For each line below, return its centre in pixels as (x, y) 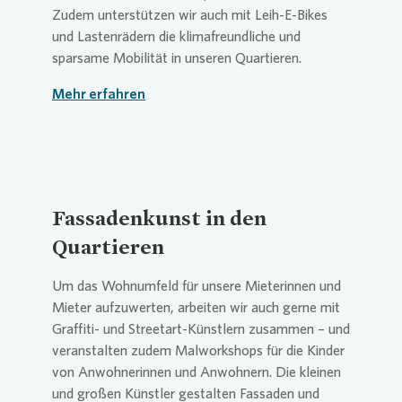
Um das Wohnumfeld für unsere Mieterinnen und (197, 285)
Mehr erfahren (99, 93)
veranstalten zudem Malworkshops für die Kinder (198, 350)
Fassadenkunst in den (159, 217)
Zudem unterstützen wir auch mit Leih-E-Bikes (190, 14)
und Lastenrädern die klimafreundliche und (176, 36)
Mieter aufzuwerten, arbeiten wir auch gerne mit (196, 307)
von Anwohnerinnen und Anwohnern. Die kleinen (197, 371)
